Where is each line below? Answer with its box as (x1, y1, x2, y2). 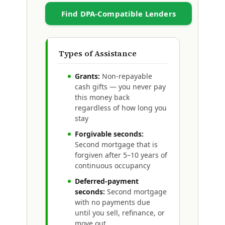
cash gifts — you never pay (74, 81, 166, 91)
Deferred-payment (74, 176, 139, 186)
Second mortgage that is (74, 139, 158, 149)
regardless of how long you (74, 102, 167, 113)
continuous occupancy (74, 160, 150, 170)
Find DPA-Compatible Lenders (61, 8, 176, 19)
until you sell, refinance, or (74, 207, 165, 217)
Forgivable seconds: (74, 129, 144, 139)
